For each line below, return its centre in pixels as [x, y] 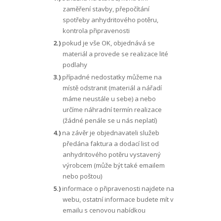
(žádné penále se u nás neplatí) [110, 120]
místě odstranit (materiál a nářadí [112, 88]
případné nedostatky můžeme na [111, 77]
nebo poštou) [83, 176]
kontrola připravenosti [96, 31]
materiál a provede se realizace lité [116, 54]
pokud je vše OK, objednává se [108, 43]
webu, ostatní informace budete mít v [118, 199]
